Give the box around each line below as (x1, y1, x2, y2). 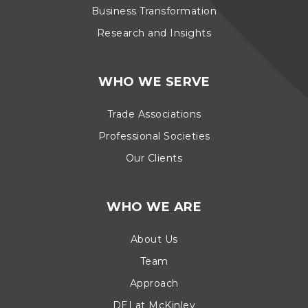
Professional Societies (98, 130, 210, 143)
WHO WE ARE (107, 199, 201, 215)
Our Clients (125, 152, 183, 165)
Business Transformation (91, 5, 217, 18)
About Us (130, 233, 178, 246)
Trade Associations (107, 108, 201, 121)
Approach (129, 277, 179, 290)
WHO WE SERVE (98, 74, 210, 90)
